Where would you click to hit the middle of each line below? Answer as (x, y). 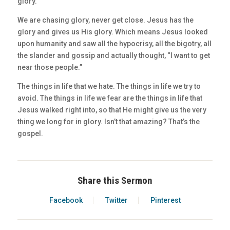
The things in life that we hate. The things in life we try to (109, 87)
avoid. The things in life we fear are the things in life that (110, 98)
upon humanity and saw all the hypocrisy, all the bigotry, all (114, 44)
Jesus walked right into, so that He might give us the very (112, 110)
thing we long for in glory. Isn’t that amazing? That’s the (108, 122)
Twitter (116, 200)
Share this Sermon (115, 181)
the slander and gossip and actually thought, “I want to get (113, 56)
